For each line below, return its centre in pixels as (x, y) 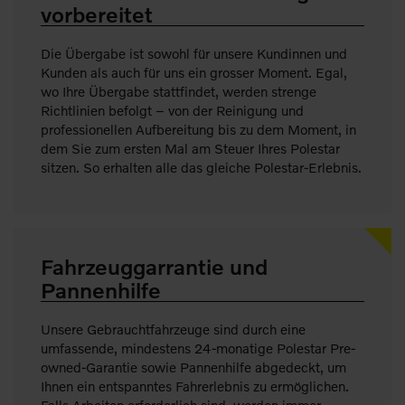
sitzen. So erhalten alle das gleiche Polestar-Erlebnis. (201, 167)
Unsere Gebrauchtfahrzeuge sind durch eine (173, 329)
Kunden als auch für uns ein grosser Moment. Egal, (194, 72)
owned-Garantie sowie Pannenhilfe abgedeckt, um (193, 367)
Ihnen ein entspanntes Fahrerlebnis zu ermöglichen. (195, 386)
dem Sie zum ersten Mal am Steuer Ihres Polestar (190, 148)
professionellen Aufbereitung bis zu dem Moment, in (198, 129)
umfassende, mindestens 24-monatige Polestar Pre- (198, 348)
